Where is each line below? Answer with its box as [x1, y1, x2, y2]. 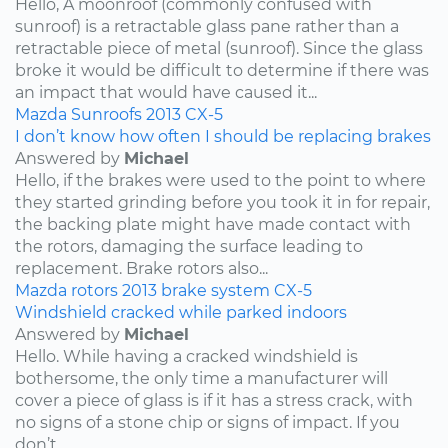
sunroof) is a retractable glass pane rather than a [15, 16, 399, 36]
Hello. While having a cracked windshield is [15, 346, 358, 366]
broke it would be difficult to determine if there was [15, 60, 429, 80]
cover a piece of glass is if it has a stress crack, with [15, 390, 413, 410]
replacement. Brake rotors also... [15, 258, 268, 278]
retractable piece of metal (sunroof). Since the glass [15, 38, 423, 58]
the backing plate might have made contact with [15, 214, 411, 234]
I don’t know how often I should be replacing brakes [15, 126, 431, 146]
